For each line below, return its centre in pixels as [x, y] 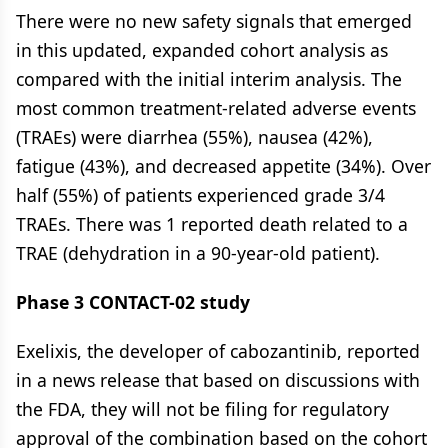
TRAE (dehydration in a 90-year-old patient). [198, 253]
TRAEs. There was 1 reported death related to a [212, 224]
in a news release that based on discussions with [218, 380]
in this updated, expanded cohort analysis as [202, 50]
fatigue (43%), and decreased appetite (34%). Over [223, 166]
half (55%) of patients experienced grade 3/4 [200, 195]
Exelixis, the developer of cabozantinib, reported [218, 351]
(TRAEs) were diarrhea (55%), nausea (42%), [194, 137]
